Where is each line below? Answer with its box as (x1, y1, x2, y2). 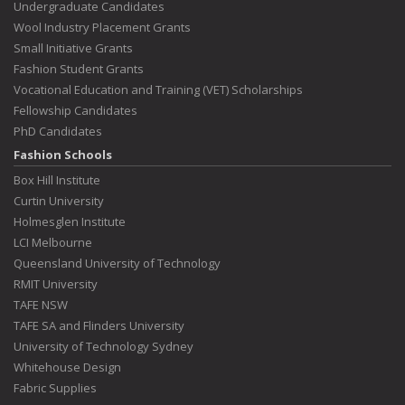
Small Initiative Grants (14, 40, 133, 56)
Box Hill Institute (14, 172, 100, 188)
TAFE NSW (14, 297, 68, 313)
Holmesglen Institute (14, 213, 126, 230)
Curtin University (14, 193, 104, 209)
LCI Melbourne (14, 234, 92, 250)
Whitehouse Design (14, 359, 121, 375)
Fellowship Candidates (14, 102, 137, 118)
